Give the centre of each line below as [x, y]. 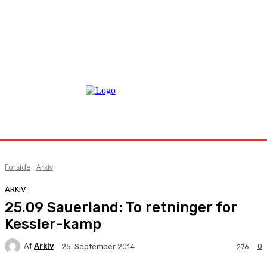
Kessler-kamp [53, 224]
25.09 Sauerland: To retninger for [121, 207]
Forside [18, 167]
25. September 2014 [98, 246]
